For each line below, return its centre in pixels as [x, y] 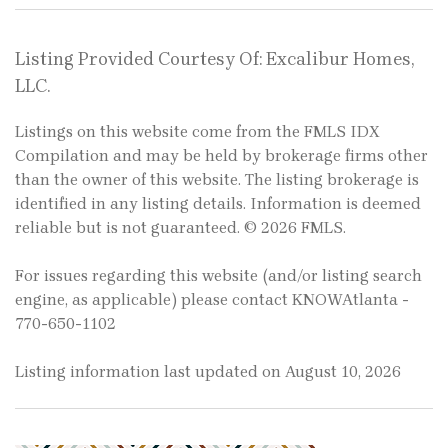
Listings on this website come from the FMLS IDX [197, 132]
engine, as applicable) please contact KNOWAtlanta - [212, 300]
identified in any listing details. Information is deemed [218, 204]
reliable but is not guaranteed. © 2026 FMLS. [180, 228]
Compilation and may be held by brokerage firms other [221, 156]
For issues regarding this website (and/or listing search [218, 276]
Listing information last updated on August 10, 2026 [208, 372]
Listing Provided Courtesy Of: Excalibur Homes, [214, 59]
